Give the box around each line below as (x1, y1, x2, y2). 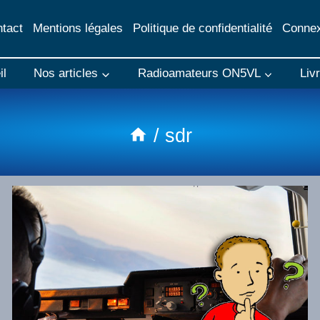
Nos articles (34, 66, 99, 81)
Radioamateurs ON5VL (137, 66, 261, 81)
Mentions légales (33, 21, 124, 35)
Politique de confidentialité (132, 21, 272, 35)
